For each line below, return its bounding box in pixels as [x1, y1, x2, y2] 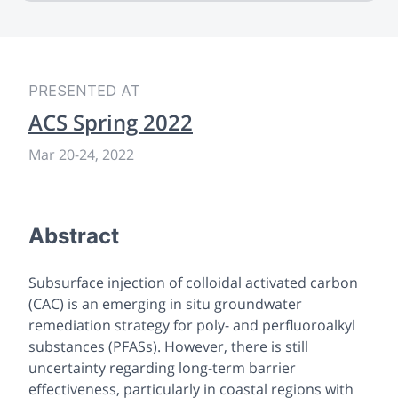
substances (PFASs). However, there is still [28, 336, 308, 356]
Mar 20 [28, 144, 75, 164]
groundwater [211, 293, 302, 314]
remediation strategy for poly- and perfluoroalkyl [28, 314, 355, 335]
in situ [170, 293, 211, 314]
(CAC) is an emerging [28, 293, 170, 314]
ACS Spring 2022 [28, 107, 193, 137]
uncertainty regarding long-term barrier [28, 357, 296, 378]
